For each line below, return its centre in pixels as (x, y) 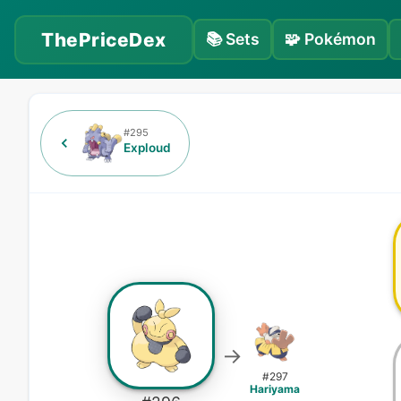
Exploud (147, 148)
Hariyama (275, 388)
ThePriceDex (104, 39)
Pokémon (340, 39)
